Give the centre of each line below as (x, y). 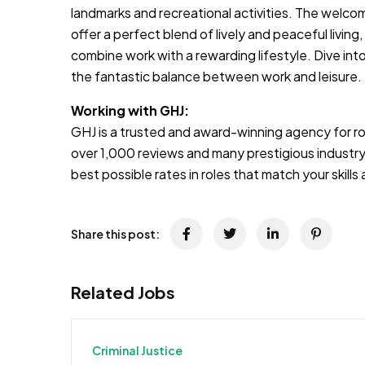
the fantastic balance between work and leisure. (216, 76)
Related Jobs (123, 292)
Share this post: (115, 233)
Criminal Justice (137, 350)
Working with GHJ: (130, 110)
